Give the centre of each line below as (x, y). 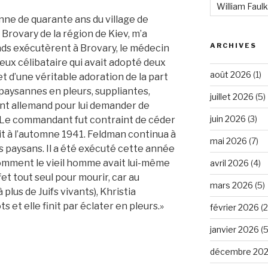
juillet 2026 (232, 96)
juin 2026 (228, 118)
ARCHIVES (233, 45)
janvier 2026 (234, 229)
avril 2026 (229, 163)
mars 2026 (231, 185)
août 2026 (230, 74)
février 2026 (234, 207)
